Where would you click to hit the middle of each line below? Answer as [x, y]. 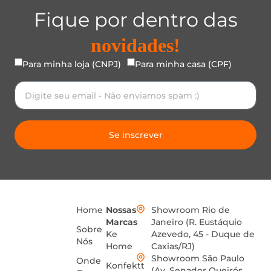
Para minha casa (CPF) [183, 64]
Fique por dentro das [135, 20]
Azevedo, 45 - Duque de [203, 234]
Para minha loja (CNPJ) [72, 64]
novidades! [135, 46]
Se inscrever [135, 135]
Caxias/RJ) [173, 247]
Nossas [121, 210]
